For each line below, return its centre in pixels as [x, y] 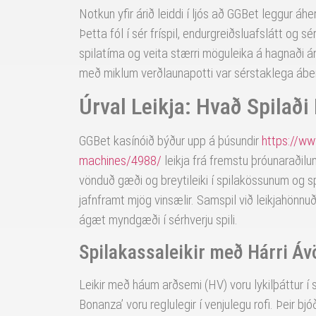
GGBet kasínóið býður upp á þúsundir [170, 141]
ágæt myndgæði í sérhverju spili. [158, 220]
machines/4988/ [120, 161]
